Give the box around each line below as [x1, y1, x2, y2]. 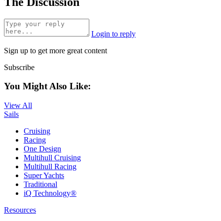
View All [4, 101, 32, 110]
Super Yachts [24, 171, 64, 180]
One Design [24, 145, 61, 153]
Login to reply [91, 29, 136, 38]
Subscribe [4, 63, 35, 72]
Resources [4, 206, 36, 215]
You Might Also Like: [4, 81, 91, 92]
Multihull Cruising [24, 153, 81, 162]
